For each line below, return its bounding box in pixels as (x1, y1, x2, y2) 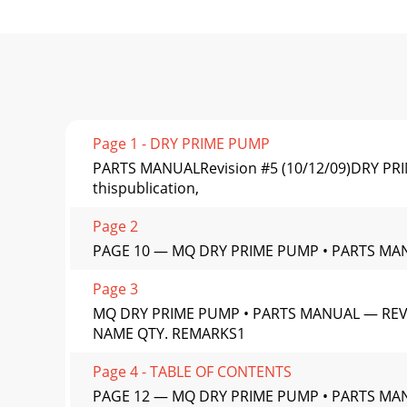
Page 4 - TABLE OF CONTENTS (93, 362, 292, 382)
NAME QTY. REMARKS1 (93, 323, 245, 344)
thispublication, (93, 178, 199, 199)
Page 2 (93, 216, 138, 237)
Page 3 (93, 279, 138, 300)
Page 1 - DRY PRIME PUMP (93, 134, 270, 154)
